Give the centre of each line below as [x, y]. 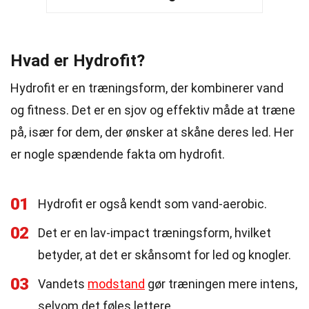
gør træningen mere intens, [221, 284]
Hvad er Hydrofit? [78, 61]
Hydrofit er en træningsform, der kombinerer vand [147, 88]
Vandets [63, 284]
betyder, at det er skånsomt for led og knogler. [165, 255]
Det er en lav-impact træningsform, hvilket [154, 233]
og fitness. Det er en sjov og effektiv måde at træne [153, 110]
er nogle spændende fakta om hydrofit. [118, 154]
